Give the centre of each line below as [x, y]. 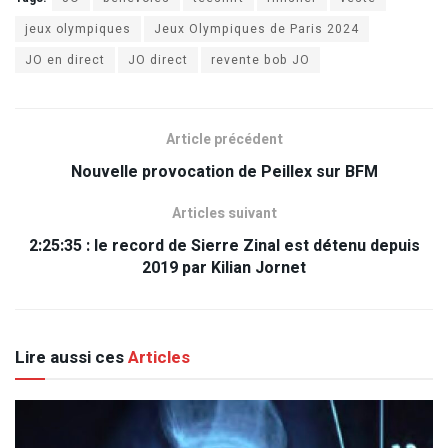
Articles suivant [224, 213]
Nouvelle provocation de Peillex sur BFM [224, 171]
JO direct [158, 59]
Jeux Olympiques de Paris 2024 [256, 28]
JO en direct [65, 59]
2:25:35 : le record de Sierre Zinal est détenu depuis [224, 245]
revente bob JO [260, 59]
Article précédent [224, 139]
